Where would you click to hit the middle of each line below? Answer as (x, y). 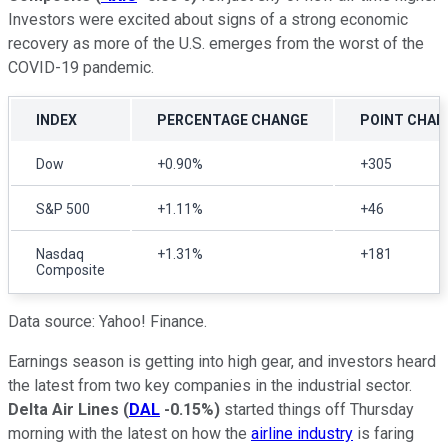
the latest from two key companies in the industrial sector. (210, 385)
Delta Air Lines (65, 409)
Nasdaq (60, 253)
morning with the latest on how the (129, 433)
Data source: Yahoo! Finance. (107, 321)
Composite (70, 269)
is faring (383, 433)
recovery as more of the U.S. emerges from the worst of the (216, 43)
